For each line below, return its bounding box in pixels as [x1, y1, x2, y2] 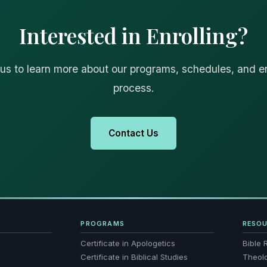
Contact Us [108, 127, 159, 139]
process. [113, 81, 154, 94]
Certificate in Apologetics [80, 238, 176, 248]
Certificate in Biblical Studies [80, 252, 188, 262]
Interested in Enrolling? [19, 21, 248, 49]
